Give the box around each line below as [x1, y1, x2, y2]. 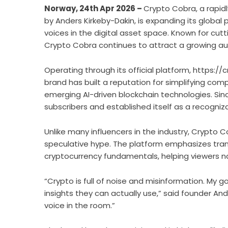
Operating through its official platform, [44, 65, 193, 75]
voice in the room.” [44, 200, 115, 211]
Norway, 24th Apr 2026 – [44, 3, 144, 14]
